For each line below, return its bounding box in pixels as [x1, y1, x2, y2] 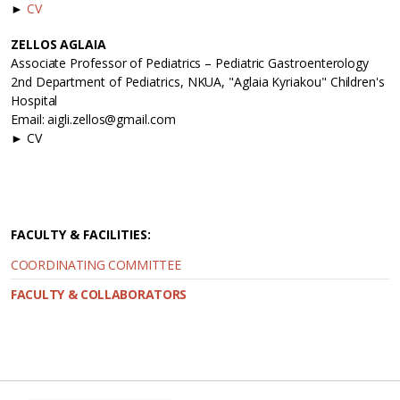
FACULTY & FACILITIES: [11, 226, 151, 244]
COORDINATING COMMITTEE [11, 256, 181, 274]
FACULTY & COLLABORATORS [11, 286, 187, 304]
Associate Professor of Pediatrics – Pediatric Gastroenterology [11, 54, 370, 72]
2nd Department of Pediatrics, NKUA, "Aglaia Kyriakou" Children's [11, 73, 385, 91]
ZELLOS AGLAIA [11, 36, 106, 54]
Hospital [11, 92, 58, 110]
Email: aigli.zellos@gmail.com [11, 111, 176, 129]
